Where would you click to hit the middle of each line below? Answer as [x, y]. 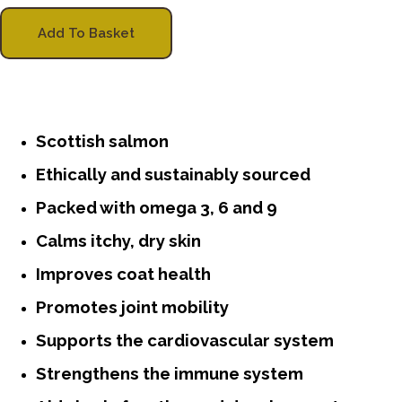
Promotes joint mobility [132, 306]
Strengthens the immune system [170, 373]
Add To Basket [86, 33]
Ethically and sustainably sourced [173, 174]
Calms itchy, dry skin [118, 240]
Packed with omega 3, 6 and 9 [157, 207]
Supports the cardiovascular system [185, 340]
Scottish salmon [102, 140]
